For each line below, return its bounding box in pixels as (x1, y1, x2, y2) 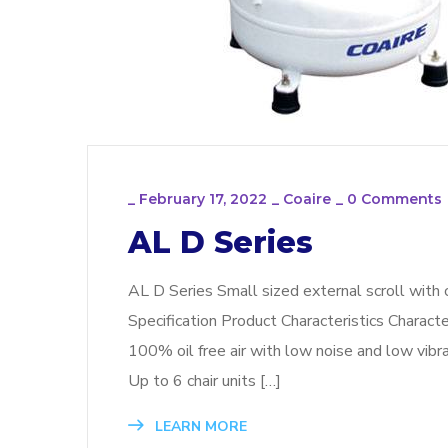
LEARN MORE (151, 417, 247, 437)
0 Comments (347, 190, 442, 209)
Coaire (283, 190, 331, 209)
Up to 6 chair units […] (128, 370, 281, 393)
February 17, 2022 (139, 190, 267, 209)
